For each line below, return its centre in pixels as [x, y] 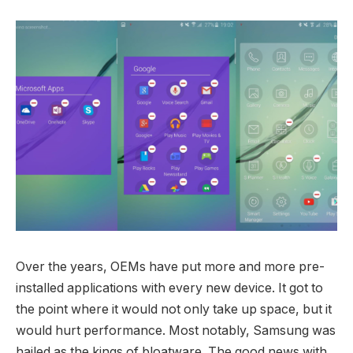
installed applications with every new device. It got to [169, 288]
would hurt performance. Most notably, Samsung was [176, 330]
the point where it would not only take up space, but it [174, 309]
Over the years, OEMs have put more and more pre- [170, 266]
